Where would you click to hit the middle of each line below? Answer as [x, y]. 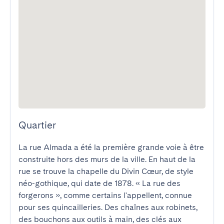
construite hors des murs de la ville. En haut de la [107, 159]
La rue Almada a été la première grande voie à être [111, 147]
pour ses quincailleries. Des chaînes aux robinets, [108, 207]
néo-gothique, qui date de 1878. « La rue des [99, 183]
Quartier [37, 125]
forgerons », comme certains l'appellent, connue [105, 195]
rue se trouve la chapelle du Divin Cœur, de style [106, 171]
